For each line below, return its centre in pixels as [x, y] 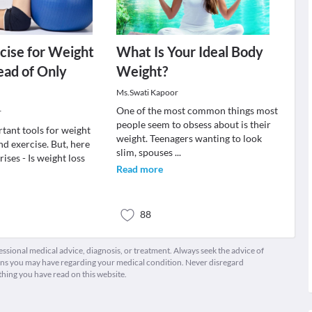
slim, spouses [145, 152]
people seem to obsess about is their [193, 124]
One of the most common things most [197, 110]
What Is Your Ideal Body [189, 52]
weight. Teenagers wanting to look [189, 138]
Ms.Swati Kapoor [147, 92]
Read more [139, 169]
